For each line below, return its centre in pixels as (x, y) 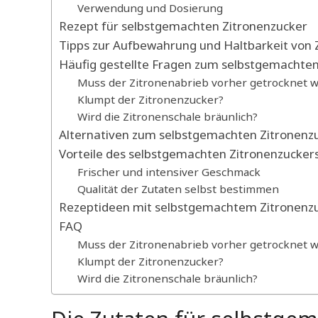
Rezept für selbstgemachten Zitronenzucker (183, 26)
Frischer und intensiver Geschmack (169, 172)
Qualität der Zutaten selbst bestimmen (178, 189)
